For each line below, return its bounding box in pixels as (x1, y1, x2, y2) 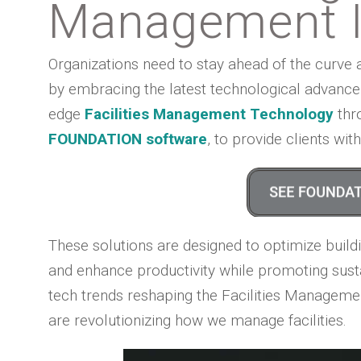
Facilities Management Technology (85, 105, 334, 123)
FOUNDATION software (48, 130, 207, 148)
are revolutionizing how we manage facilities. (48, 310, 346, 330)
